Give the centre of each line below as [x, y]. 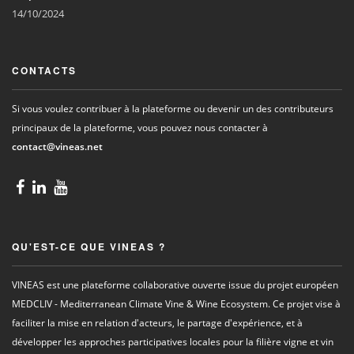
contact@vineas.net [57, 147]
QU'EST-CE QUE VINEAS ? [89, 247]
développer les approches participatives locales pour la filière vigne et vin [173, 342]
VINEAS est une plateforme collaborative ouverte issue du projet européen [175, 285]
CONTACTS [44, 70]
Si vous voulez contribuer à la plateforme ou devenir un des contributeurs [173, 109]
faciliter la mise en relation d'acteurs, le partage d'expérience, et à [157, 323]
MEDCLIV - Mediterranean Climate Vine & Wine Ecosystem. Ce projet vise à [176, 304]
